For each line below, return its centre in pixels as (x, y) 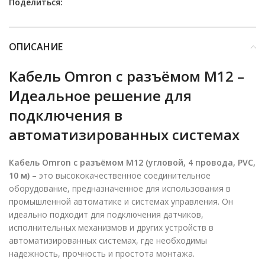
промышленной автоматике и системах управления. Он (121, 201)
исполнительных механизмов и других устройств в (111, 227)
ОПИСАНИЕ (36, 46)
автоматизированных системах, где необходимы (108, 240)
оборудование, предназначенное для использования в (120, 188)
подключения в (66, 115)
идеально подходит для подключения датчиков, (106, 214)
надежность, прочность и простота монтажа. (102, 253)
